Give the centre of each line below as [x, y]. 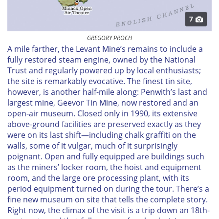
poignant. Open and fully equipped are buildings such [106, 157]
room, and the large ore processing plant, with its [98, 178]
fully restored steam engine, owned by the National [101, 60]
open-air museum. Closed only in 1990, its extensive [102, 114]
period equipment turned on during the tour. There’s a [108, 189]
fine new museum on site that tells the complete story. [108, 200]
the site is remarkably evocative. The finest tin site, [100, 81]
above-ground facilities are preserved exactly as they [104, 124]
